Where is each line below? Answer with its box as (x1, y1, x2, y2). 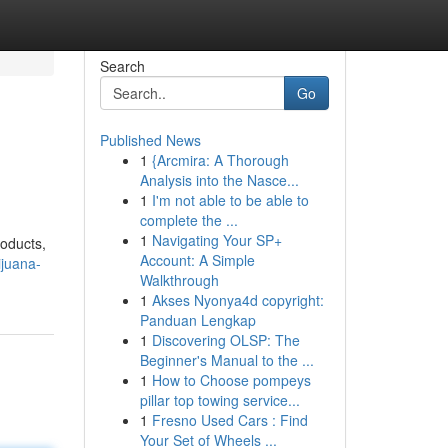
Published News (99, 130, 201, 150)
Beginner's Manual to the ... (139, 350, 314, 370)
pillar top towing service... (139, 390, 300, 410)
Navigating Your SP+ (151, 230, 282, 250)
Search (99, 56, 145, 76)
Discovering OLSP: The (151, 330, 300, 350)
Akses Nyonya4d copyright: (151, 290, 324, 310)
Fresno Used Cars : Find (151, 410, 308, 430)
